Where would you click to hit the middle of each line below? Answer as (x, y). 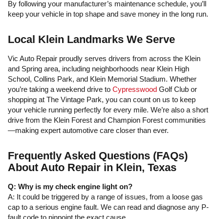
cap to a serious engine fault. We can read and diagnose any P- (108, 207)
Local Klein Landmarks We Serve (91, 39)
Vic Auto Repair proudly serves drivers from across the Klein (104, 58)
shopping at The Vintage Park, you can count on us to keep (102, 99)
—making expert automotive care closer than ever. (88, 130)
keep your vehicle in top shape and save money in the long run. (108, 14)
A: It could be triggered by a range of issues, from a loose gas (105, 197)
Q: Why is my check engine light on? (70, 186)
